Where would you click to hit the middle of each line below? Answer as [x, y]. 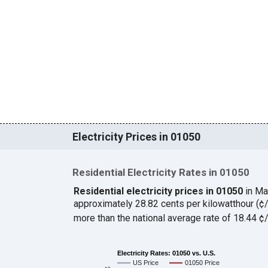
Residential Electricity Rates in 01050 [161, 173]
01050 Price [202, 263]
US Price [145, 263]
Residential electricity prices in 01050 [158, 191]
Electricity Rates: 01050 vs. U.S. [166, 253]
